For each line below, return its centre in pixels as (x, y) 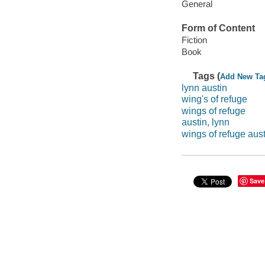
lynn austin (204, 88)
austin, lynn (205, 122)
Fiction (194, 40)
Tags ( (207, 76)
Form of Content (218, 28)
